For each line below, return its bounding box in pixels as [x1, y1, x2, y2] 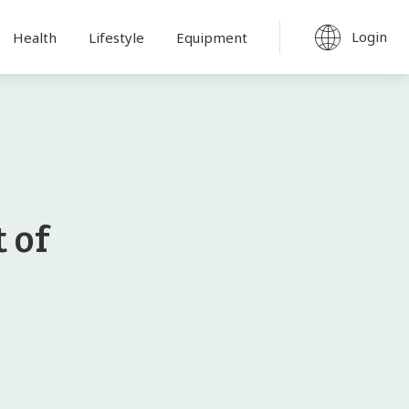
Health [12, 27, 57, 47]
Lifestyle [88, 27, 144, 47]
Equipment [175, 27, 247, 47]
